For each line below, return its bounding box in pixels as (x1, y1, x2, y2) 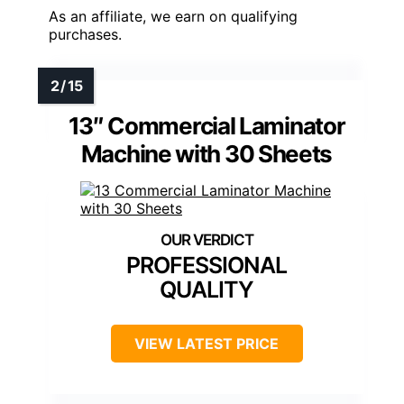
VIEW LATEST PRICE (134, 335, 279, 353)
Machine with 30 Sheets (80, 140, 333, 169)
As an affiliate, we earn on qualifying (49, 7, 298, 26)
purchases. (49, 25, 122, 44)
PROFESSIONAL (126, 252, 287, 280)
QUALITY (160, 276, 253, 304)
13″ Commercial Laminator (68, 112, 345, 141)
